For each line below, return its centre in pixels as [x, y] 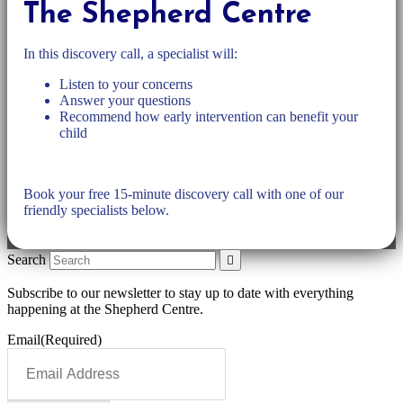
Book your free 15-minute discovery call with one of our [184, 193]
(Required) [71, 339]
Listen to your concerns [126, 84]
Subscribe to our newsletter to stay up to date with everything [180, 292]
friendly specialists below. [96, 210]
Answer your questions [125, 100]
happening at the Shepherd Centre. [105, 309]
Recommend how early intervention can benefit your [209, 116]
